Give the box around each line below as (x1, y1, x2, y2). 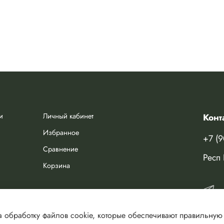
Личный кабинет (43, 110, 93, 121)
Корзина (43, 160, 70, 170)
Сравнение (43, 143, 78, 154)
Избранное (43, 127, 79, 137)
